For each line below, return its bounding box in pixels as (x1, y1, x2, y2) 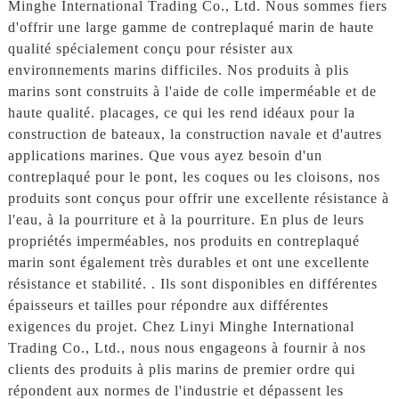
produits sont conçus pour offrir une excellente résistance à (7, 191, 389, 207)
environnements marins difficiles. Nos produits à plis (7, 62, 349, 78)
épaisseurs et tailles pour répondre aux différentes (7, 297, 329, 313)
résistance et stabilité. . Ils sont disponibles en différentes (7, 276, 378, 292)
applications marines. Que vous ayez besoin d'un (7, 148, 322, 164)
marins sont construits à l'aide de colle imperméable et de (7, 84, 377, 100)
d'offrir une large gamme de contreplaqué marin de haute (7, 20, 374, 36)
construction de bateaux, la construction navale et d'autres (7, 126, 382, 142)
